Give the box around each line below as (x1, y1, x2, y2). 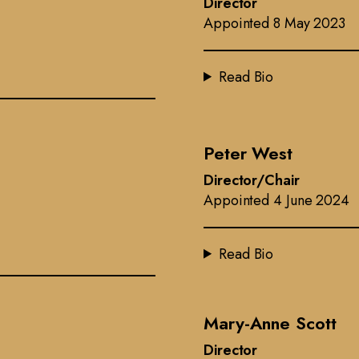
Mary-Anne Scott (204, 309, 337, 336)
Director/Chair (204, 169, 300, 191)
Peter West (204, 139, 292, 166)
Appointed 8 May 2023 (204, 12, 345, 34)
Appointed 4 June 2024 (204, 189, 349, 211)
